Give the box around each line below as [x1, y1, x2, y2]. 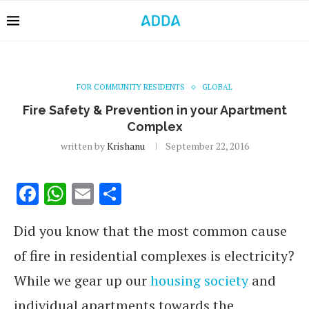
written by [60, 139, 107, 152]
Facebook [39, 179, 130, 208]
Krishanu [106, 139, 145, 152]
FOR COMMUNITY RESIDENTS [77, 82, 185, 92]
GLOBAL [202, 82, 232, 92]
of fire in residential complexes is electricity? [14, 246, 295, 265]
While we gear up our [14, 271, 150, 290]
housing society [150, 271, 248, 290]
